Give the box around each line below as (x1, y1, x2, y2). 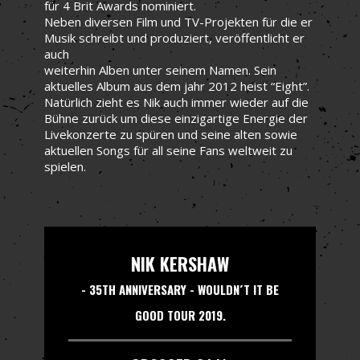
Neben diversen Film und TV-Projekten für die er (44, 13, 313, 30)
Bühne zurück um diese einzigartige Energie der (44, 109, 308, 126)
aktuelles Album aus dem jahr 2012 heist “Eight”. (44, 77, 309, 94)
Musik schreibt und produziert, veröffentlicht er (44, 29, 305, 46)
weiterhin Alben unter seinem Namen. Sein (44, 61, 276, 78)
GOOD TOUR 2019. (134, 305, 226, 324)
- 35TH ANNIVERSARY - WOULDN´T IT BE (81, 280, 279, 298)
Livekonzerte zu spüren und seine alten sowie (44, 125, 297, 142)
